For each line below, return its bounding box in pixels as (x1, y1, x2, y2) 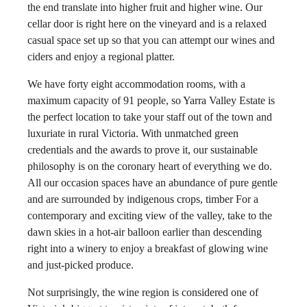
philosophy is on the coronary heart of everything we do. (27, 160, 272, 172)
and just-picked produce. (27, 259, 134, 271)
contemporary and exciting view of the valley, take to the (27, 210, 272, 221)
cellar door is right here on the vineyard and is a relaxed (27, 18, 267, 29)
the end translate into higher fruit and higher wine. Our (27, 1, 262, 13)
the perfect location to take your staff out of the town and (27, 111, 272, 123)
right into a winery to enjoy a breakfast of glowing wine (27, 243, 268, 254)
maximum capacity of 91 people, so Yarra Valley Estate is (27, 95, 275, 106)
